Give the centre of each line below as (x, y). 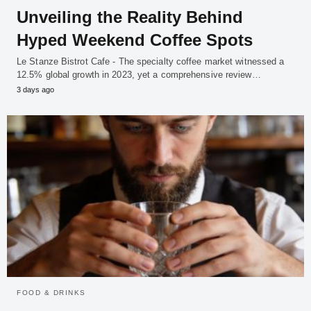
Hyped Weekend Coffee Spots (135, 40)
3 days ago (35, 90)
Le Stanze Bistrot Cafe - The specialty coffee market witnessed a (151, 62)
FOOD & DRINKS (51, 292)
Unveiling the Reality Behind (130, 17)
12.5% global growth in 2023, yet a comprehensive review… (139, 75)
